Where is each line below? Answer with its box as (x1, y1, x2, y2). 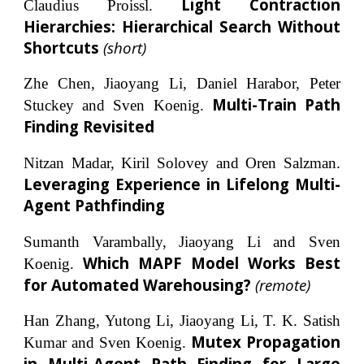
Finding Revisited (24, 116, 155, 137)
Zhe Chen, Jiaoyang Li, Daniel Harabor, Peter (24, 75, 340, 93)
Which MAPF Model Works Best (83, 252, 340, 273)
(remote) (255, 274, 311, 295)
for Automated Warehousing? (24, 274, 256, 295)
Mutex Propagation (190, 331, 340, 353)
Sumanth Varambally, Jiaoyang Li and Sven (24, 232, 340, 250)
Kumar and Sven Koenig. (24, 334, 191, 352)
